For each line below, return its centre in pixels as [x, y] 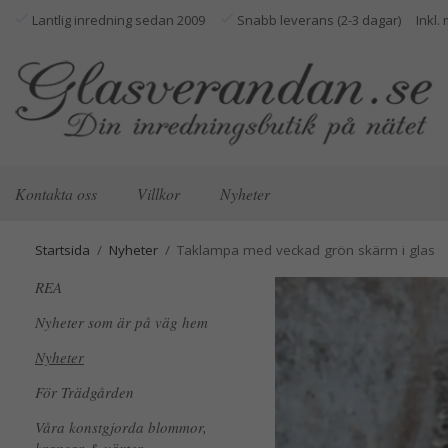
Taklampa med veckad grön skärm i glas [306, 250]
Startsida [62, 250]
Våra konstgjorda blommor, [121, 427]
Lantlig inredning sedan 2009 [117, 20]
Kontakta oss [56, 193]
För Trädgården [84, 392]
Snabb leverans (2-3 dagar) [317, 20]
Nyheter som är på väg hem [121, 322]
